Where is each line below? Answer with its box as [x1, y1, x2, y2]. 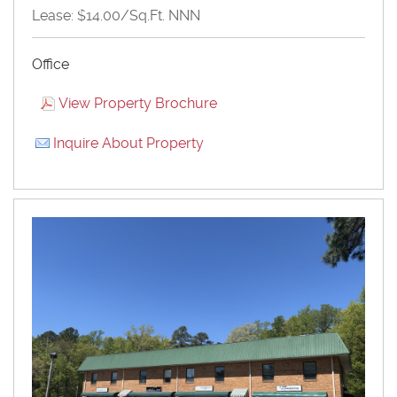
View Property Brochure [58, 94, 217, 112]
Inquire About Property [53, 134, 204, 152]
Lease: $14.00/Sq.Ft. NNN [32, 6, 200, 24]
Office [32, 55, 69, 73]
